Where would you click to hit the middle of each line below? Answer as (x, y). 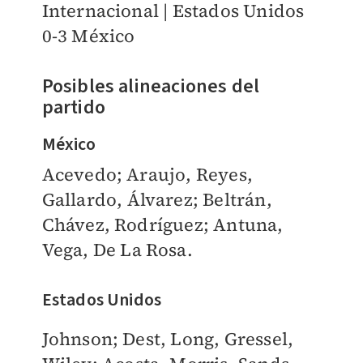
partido (73, 108)
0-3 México (88, 36)
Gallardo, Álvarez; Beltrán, (157, 200)
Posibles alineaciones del (151, 87)
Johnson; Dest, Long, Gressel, (168, 339)
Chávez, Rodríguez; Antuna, (162, 225)
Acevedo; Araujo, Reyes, (147, 175)
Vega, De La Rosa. (117, 250)
